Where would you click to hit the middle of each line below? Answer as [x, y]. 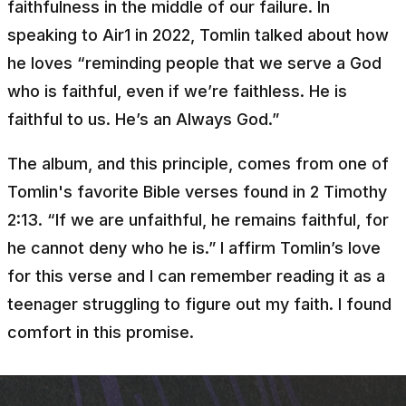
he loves [42, 63]
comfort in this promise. [103, 332]
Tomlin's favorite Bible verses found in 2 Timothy [197, 191]
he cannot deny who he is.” [111, 247]
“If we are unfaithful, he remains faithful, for [218, 219]
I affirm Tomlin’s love [298, 247]
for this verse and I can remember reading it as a [196, 275]
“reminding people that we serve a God [229, 63]
